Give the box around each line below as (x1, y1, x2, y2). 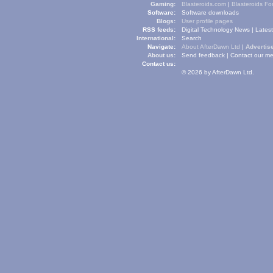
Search (182, 35, 202, 41)
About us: (147, 52, 175, 58)
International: (136, 35, 175, 41)
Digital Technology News (182, 26, 250, 33)
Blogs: (157, 18, 175, 24)
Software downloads (182, 9, 239, 16)
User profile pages (182, 18, 233, 24)
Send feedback (182, 52, 225, 58)
